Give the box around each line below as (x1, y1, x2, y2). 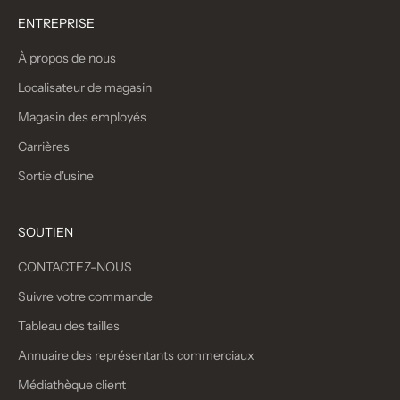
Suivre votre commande (18, 288, 153, 305)
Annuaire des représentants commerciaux (18, 347, 254, 364)
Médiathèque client (18, 377, 126, 394)
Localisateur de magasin (18, 79, 152, 96)
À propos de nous (18, 50, 116, 67)
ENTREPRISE (18, 15, 95, 32)
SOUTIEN (18, 224, 73, 241)
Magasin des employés (18, 109, 146, 126)
